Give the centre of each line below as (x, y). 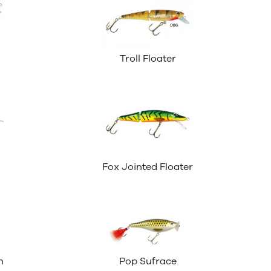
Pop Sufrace (148, 262)
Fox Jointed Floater (148, 167)
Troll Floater (148, 59)
